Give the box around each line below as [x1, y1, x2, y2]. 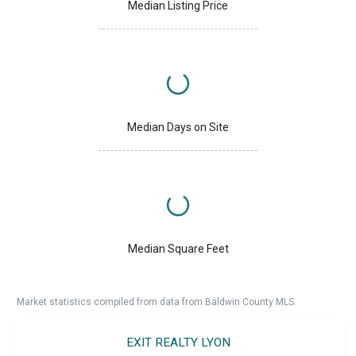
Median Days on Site [127, 121, 229, 134]
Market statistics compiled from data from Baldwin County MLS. [17, 296, 296, 308]
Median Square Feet [127, 242, 229, 256]
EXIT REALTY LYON [126, 335, 230, 350]
